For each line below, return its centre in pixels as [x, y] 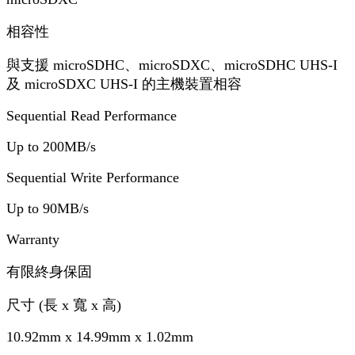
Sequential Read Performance [92, 115]
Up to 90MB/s [48, 208]
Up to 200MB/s [51, 146]
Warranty [33, 239]
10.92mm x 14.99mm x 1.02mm [100, 336]
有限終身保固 [49, 271]
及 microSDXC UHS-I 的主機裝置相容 [124, 84]
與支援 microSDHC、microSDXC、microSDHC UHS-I [172, 65]
